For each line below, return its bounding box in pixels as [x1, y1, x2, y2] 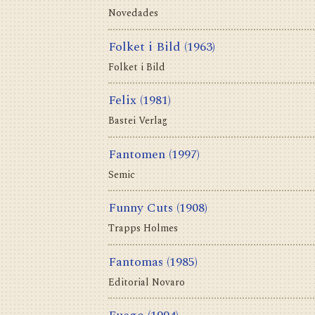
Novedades [108, 6, 158, 21]
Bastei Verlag [108, 113, 167, 129]
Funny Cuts [108, 198, 173, 218]
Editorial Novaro [108, 274, 185, 290]
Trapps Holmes [108, 221, 178, 236]
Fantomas [108, 252, 163, 271]
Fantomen [108, 144, 165, 164]
